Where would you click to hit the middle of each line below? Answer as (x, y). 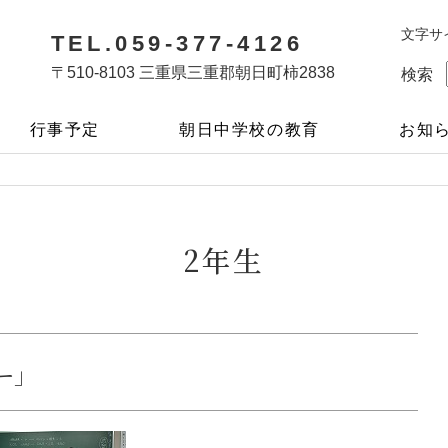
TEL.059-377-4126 (177, 43)
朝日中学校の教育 (249, 129)
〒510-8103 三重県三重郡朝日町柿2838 (192, 72)
